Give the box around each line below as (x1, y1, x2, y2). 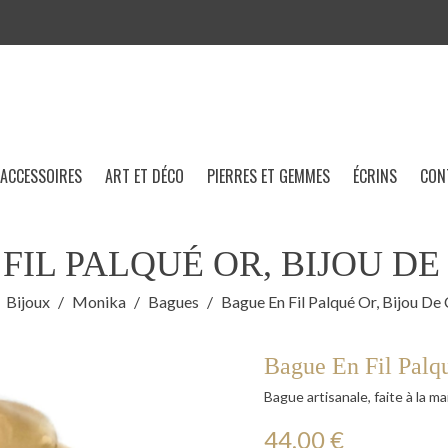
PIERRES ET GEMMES (207, 164, 330, 189)
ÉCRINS (353, 164, 397, 189)
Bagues (148, 292, 199, 312)
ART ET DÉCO (105, 164, 184, 189)
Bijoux (6, 292, 50, 312)
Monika (72, 292, 126, 312)
